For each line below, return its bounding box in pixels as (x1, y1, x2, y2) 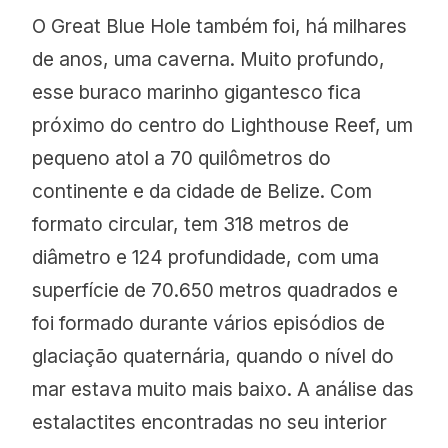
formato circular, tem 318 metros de (32, 211, 350, 236)
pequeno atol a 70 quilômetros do (32, 145, 332, 170)
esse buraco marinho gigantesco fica (32, 79, 362, 104)
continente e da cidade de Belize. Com (32, 178, 373, 203)
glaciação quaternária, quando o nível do (32, 343, 395, 368)
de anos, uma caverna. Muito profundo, (32, 46, 386, 71)
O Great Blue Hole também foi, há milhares (32, 13, 408, 38)
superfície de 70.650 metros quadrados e (32, 277, 399, 302)
